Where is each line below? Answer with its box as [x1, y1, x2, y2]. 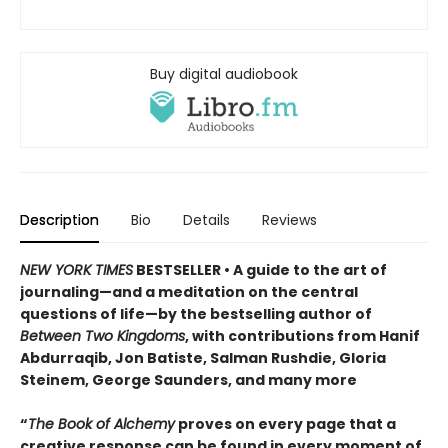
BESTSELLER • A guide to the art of [133, 260, 387, 281]
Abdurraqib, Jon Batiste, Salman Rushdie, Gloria [20, 348, 386, 369]
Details [183, 210, 230, 231]
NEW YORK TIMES [20, 260, 133, 281]
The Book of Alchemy [28, 414, 175, 435]
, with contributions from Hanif [185, 326, 420, 347]
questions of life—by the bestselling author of [20, 304, 372, 325]
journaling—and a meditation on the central [20, 282, 358, 303]
